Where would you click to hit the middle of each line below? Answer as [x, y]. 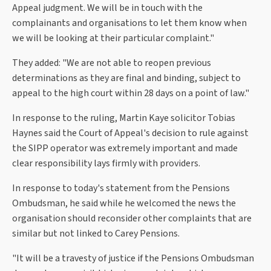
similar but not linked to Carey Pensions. [97, 234]
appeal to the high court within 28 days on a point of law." [131, 93]
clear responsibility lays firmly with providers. [106, 164]
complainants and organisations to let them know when [129, 23]
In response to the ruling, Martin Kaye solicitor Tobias [124, 118]
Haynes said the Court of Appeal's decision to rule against [130, 133]
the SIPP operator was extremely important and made [125, 149]
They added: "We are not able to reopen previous [112, 63]
